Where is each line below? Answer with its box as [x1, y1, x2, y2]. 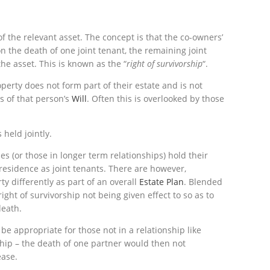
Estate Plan [139, 175, 184, 187]
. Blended [184, 175, 222, 187]
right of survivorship [127, 57, 202, 69]
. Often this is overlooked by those [87, 92, 224, 104]
